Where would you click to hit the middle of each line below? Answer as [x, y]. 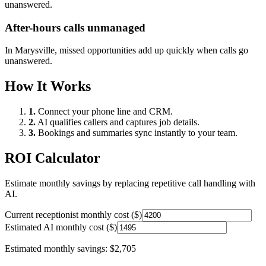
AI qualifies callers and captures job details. [118, 122]
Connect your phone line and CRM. [104, 112]
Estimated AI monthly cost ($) [61, 227]
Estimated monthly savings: [57, 248]
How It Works [48, 86]
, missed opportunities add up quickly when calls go [151, 50]
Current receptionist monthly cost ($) [73, 214]
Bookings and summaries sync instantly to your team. [137, 133]
